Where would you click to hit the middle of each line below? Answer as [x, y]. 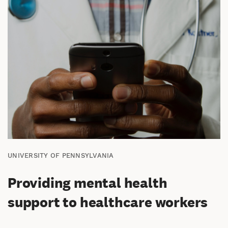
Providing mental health [88, 183]
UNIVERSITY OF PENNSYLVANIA [61, 155]
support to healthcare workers [108, 203]
